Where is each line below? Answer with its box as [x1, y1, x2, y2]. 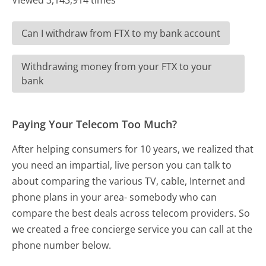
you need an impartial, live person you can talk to [12, 159, 232, 172]
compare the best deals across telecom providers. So [12, 207, 251, 220]
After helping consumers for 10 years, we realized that [12, 142, 254, 156]
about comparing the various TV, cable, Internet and [12, 175, 246, 188]
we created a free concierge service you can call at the [12, 223, 253, 236]
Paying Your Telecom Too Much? [12, 117, 178, 132]
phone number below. [12, 239, 112, 252]
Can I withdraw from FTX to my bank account [21, 27, 221, 40]
